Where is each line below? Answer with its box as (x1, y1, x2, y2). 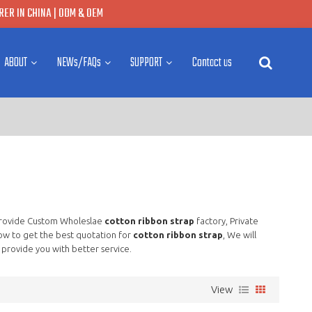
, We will (222, 229, 256, 240)
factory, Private (194, 215, 258, 226)
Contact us (192, 53, 232, 72)
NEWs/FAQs (56, 53, 101, 72)
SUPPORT (130, 53, 163, 72)
